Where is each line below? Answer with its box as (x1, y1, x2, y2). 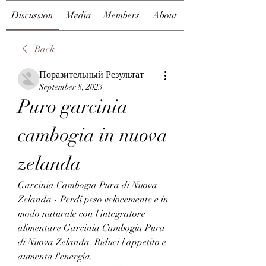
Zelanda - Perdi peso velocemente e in (18, 194, 169, 205)
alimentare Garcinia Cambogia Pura (18, 222, 165, 234)
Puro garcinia (18, 95, 128, 118)
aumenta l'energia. (18, 251, 93, 262)
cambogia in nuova (18, 123, 167, 147)
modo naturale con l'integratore (18, 208, 145, 220)
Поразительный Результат (39, 69, 144, 81)
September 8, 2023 (39, 82, 103, 92)
